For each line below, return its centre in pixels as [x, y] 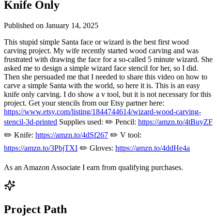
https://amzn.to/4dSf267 [72, 135]
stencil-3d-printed [31, 122]
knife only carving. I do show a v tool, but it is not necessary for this [108, 94]
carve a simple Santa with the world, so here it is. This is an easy [102, 85]
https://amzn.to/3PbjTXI [41, 148]
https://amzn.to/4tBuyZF [175, 122]
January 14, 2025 [72, 25]
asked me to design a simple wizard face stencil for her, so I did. [101, 68]
